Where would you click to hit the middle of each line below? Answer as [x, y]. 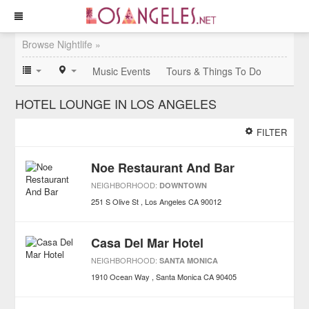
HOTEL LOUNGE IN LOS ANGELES [116, 103]
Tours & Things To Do [214, 71]
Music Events [122, 71]
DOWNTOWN [183, 185]
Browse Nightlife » [62, 44]
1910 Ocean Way [121, 277]
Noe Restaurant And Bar [163, 168]
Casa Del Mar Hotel [148, 243]
